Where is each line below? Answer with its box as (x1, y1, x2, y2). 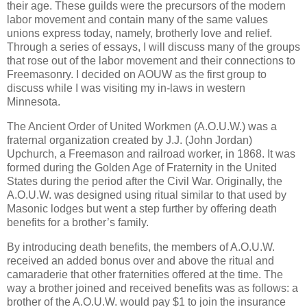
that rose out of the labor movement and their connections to (7, 55, 295, 67)
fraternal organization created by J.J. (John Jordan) (7, 134, 252, 147)
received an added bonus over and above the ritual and (7, 254, 274, 267)
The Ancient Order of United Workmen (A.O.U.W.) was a (7, 121, 277, 133)
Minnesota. (7, 96, 60, 108)
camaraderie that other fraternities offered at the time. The (7, 268, 283, 280)
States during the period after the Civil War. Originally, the (7, 175, 282, 188)
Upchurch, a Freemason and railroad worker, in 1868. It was (7, 148, 295, 160)
